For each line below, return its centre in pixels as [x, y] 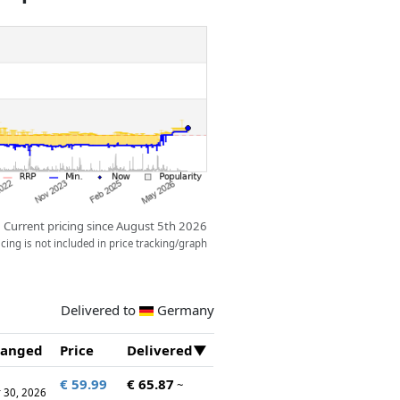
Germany [185, 309]
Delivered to [100, 309]
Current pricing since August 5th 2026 [106, 226]
